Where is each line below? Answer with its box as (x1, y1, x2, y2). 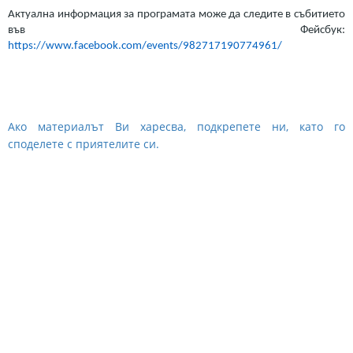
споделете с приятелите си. (8, 136, 159, 151)
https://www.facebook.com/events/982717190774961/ (8, 40, 282, 52)
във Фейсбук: (8, 24, 345, 36)
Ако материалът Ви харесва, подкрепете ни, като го (8, 119, 345, 134)
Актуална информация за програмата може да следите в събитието (8, 9, 345, 20)
